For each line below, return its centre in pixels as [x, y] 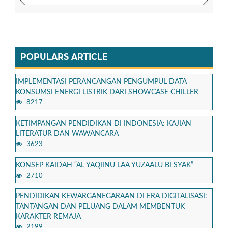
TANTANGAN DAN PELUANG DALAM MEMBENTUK [100, 207]
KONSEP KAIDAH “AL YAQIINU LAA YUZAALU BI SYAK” [105, 165]
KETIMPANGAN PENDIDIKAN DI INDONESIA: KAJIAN [104, 123]
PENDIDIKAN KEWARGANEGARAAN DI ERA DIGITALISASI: [111, 197]
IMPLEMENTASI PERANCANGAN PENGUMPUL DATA [101, 82]
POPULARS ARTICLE [64, 56]
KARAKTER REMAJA [48, 217]
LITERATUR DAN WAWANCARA [67, 134]
